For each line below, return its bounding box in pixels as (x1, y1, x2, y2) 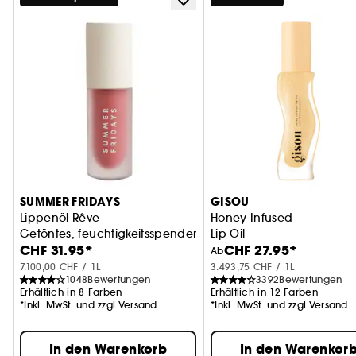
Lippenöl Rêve (20, 211, 100, 225)
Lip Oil (211, 226, 246, 241)
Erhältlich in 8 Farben (20, 286, 122, 298)
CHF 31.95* (20, 242, 92, 260)
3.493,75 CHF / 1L (211, 261, 295, 273)
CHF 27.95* (223, 242, 297, 260)
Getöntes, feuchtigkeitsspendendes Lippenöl (20, 226, 274, 241)
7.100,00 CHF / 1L (20, 261, 101, 273)
